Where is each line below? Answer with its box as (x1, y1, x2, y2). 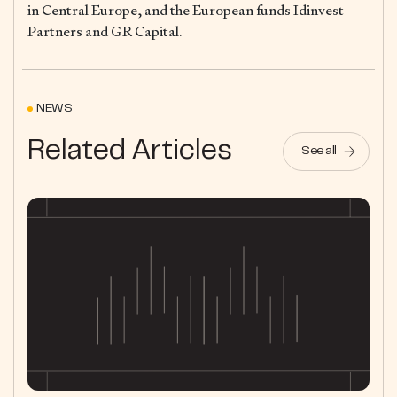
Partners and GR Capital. (27, 22, 183, 42)
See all (301, 146, 337, 158)
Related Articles (27, 139, 232, 164)
